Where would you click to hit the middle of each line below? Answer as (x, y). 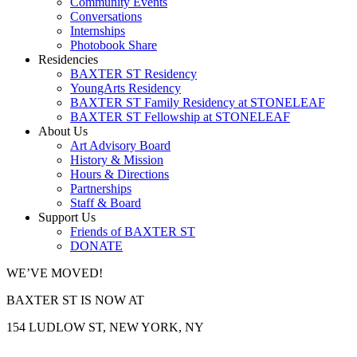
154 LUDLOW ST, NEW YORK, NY (105, 327)
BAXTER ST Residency (133, 74)
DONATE (96, 246)
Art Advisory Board (120, 145)
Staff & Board (106, 203)
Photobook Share (114, 45)
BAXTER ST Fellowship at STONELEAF (180, 117)
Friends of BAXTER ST (133, 231)
